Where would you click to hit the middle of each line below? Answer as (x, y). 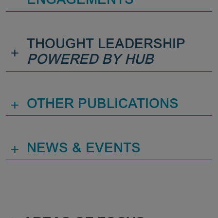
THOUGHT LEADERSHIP (106, 45)
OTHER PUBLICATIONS (103, 105)
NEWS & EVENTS (84, 149)
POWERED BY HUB (90, 61)
